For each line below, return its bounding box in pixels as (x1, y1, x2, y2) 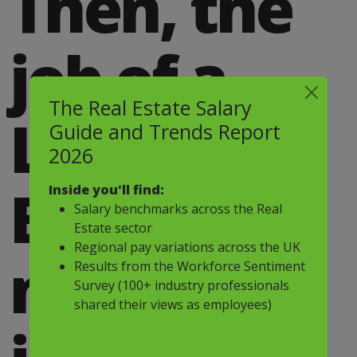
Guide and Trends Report (49, 117, 281, 145)
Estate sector (74, 218, 153, 237)
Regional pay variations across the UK (74, 237, 301, 256)
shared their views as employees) (74, 295, 273, 313)
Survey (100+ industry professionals (74, 276, 290, 294)
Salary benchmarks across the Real (74, 199, 283, 218)
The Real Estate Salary (49, 93, 253, 121)
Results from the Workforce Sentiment (74, 257, 306, 275)
